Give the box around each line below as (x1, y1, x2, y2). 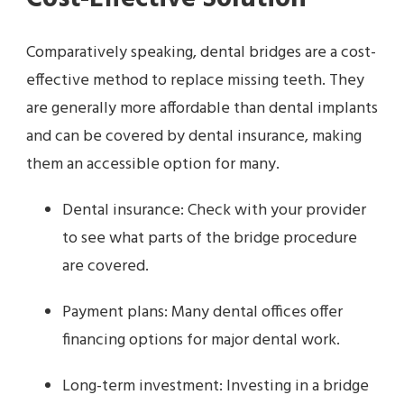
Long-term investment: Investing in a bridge (62, 373, 369, 400)
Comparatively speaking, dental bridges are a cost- (26, 40, 376, 67)
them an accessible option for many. (26, 151, 280, 179)
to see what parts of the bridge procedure (62, 225, 357, 252)
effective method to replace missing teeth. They (26, 68, 364, 95)
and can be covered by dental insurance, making (26, 124, 362, 151)
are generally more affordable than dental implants (26, 96, 378, 123)
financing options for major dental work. (62, 327, 340, 354)
